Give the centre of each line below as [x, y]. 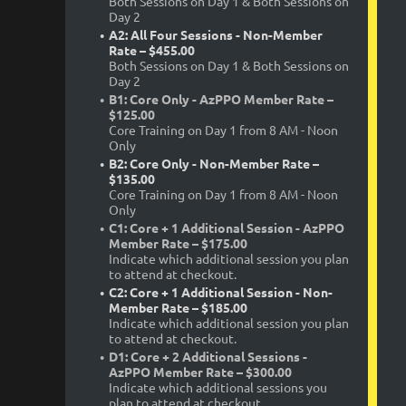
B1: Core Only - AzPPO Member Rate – [221, 99]
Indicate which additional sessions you [218, 387]
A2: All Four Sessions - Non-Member [216, 35]
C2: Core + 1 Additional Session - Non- [221, 292]
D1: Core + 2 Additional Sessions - [208, 357]
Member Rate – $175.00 [178, 243]
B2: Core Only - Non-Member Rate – [214, 164]
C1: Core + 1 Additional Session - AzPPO [227, 228]
